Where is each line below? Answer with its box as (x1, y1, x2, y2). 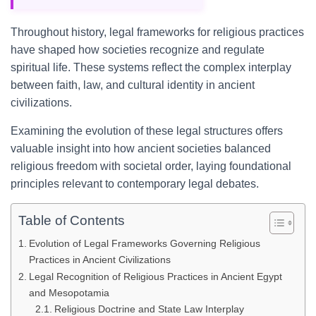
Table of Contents (18, 213, 125, 229)
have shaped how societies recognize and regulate (11, 44, 265, 56)
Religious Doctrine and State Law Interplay (54, 304, 244, 315)
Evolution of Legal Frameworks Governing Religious (28, 238, 260, 249)
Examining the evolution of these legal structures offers (11, 125, 283, 137)
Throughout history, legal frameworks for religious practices (11, 26, 304, 38)
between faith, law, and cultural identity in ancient (11, 79, 255, 91)
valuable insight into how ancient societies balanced (11, 142, 271, 154)
